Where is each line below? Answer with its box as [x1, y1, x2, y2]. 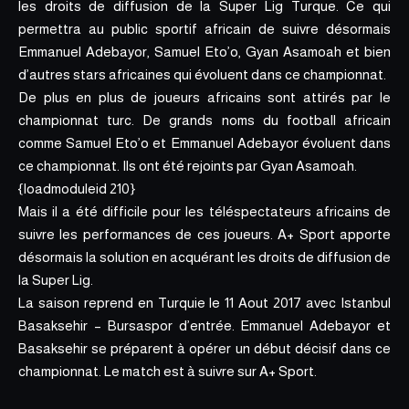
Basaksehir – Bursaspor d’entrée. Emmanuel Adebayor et [18, 318, 391, 333]
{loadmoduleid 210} [18, 181, 135, 196]
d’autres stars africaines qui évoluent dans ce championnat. [18, 67, 386, 82]
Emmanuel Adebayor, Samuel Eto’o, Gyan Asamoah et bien [18, 44, 391, 59]
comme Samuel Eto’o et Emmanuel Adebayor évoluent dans [18, 135, 391, 151]
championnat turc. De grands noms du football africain [18, 112, 391, 128]
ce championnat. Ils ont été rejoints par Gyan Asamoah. [18, 158, 357, 173]
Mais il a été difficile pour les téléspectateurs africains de [18, 204, 391, 219]
